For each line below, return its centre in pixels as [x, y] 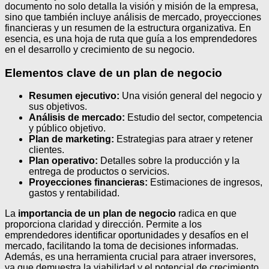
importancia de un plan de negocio [97, 214]
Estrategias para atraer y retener [183, 139]
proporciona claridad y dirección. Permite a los [103, 225]
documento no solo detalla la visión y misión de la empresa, [131, 6]
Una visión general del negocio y [191, 96]
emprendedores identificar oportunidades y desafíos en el [127, 235]
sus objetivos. [58, 107]
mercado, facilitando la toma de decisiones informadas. [122, 246]
